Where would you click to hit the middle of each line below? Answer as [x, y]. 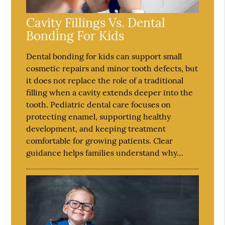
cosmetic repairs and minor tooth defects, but [112, 69]
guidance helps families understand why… [105, 153]
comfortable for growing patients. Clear [100, 141]
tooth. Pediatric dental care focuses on [99, 105]
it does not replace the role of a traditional [105, 81]
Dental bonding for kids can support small [104, 57]
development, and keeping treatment [96, 129]
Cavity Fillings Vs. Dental [96, 23]
